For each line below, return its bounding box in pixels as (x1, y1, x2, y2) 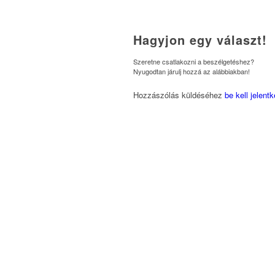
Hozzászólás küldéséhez (133, 89, 225, 101)
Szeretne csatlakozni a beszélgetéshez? (133, 56, 254, 67)
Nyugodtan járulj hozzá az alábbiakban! (133, 66, 250, 77)
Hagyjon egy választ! (133, 31, 267, 49)
